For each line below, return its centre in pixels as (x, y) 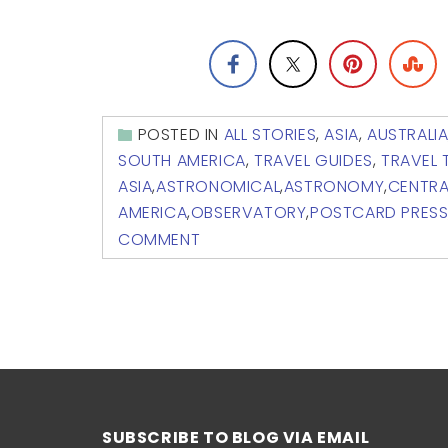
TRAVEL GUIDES (313, 161)
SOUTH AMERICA (182, 161)
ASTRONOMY (334, 187)
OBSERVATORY (248, 213)
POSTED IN (180, 135)
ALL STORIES (270, 135)
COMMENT (159, 239)
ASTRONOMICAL (218, 187)
